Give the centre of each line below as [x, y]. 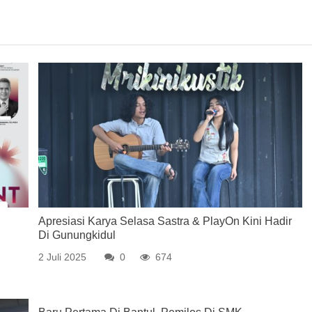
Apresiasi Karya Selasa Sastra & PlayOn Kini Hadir [165, 221]
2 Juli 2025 [63, 257]
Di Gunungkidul [77, 235]
